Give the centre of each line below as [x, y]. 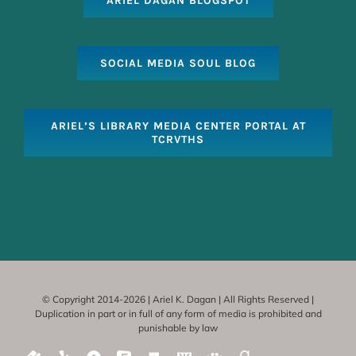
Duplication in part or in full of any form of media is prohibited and [178, 314]
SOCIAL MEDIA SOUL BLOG [178, 64]
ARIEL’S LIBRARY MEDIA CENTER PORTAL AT [178, 126]
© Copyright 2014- [83, 300]
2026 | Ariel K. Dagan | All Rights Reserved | [219, 300]
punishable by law [178, 328]
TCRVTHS [178, 140]
